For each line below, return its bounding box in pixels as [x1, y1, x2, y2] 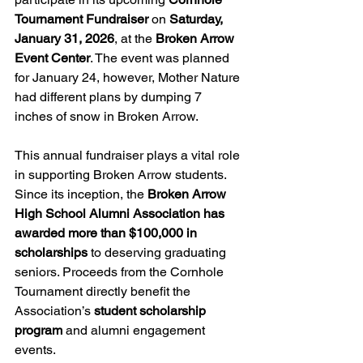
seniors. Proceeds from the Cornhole [15, 263, 227, 280]
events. [15, 341, 56, 357]
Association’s [15, 302, 94, 318]
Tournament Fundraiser [15, 11, 148, 27]
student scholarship [94, 302, 209, 318]
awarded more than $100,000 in [15, 224, 200, 241]
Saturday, [169, 11, 226, 27]
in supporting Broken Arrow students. [15, 166, 229, 182]
